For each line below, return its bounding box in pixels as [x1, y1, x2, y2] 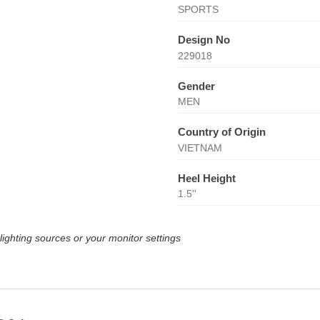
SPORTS [177, 4, 219, 15]
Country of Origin [177, 126, 266, 138]
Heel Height [177, 171, 236, 184]
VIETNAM [177, 141, 222, 154]
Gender [177, 79, 215, 92]
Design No [177, 34, 230, 46]
